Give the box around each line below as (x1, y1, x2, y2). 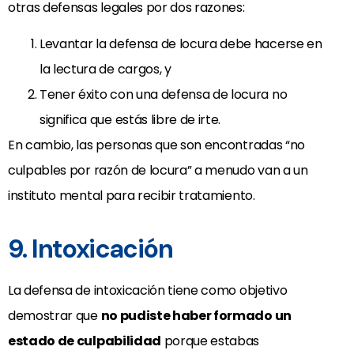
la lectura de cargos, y (40, 59, 171, 78)
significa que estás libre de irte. (40, 110, 221, 129)
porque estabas (160, 331, 260, 350)
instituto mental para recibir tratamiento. (8, 186, 255, 205)
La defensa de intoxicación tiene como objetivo (8, 281, 288, 299)
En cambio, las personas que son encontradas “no (8, 135, 305, 154)
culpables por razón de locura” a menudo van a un (8, 160, 308, 179)
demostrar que (8, 306, 101, 325)
